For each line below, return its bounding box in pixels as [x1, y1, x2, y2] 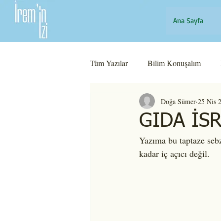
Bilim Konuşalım [147, 58, 201, 68]
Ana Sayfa [173, 16, 203, 25]
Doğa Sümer [161, 96, 196, 106]
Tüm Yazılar [90, 58, 128, 68]
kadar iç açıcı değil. [139, 147, 210, 159]
